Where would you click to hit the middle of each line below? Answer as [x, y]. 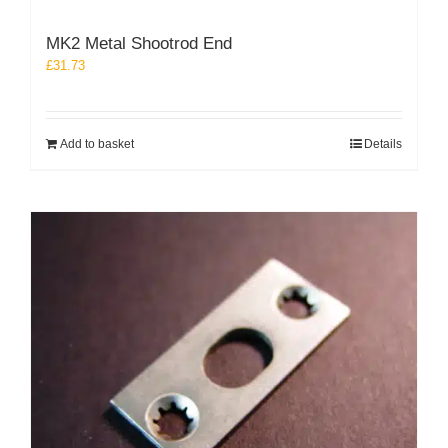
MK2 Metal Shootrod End [139, 43]
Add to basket [97, 143]
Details [383, 143]
